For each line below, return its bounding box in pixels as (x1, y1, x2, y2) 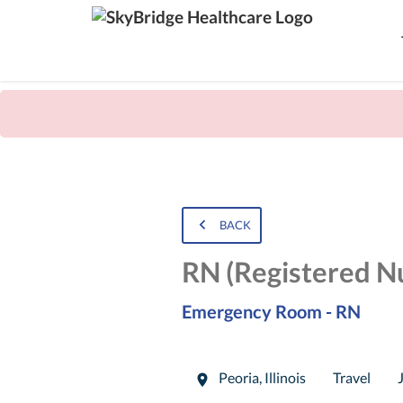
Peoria (215, 370, 259, 387)
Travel (332, 370, 371, 387)
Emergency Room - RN (181, 300, 361, 323)
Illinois (264, 370, 306, 387)
